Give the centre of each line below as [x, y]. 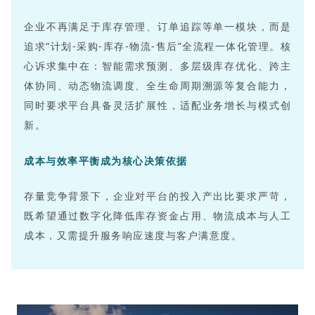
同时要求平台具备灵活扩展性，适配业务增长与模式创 [157, 105]
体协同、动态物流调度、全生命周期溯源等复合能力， [157, 86]
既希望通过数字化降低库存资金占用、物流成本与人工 [157, 216]
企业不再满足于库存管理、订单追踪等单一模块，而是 [157, 27]
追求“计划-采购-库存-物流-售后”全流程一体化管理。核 [157, 46]
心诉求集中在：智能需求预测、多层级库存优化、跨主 [157, 66]
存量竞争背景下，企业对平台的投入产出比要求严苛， [157, 196]
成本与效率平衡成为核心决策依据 [106, 161]
